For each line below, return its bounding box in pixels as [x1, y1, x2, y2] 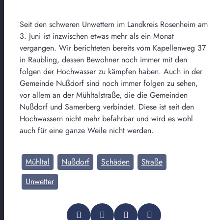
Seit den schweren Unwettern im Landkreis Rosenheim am [20, 18, 208, 30]
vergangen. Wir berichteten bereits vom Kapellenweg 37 [20, 42, 206, 54]
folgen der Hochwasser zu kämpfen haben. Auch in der [20, 65, 202, 77]
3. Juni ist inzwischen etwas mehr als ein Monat [20, 30, 174, 42]
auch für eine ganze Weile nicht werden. [20, 124, 154, 136]
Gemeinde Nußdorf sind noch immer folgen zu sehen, [20, 77, 198, 89]
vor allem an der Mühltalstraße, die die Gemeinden [20, 89, 188, 101]
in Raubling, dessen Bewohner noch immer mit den [20, 54, 187, 65]
